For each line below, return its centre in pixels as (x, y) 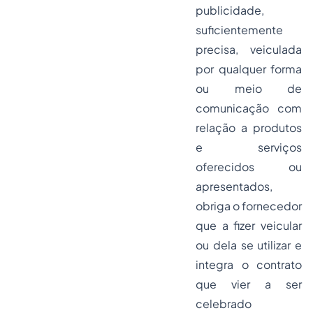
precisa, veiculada (249, 49)
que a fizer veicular (249, 225)
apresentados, (234, 186)
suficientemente (239, 30)
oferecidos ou (249, 167)
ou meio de (249, 88)
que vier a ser (249, 284)
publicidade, (230, 10)
